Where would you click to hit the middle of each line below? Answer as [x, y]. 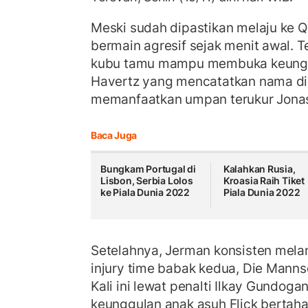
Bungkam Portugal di [148, 169]
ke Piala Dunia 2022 [145, 192]
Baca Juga [114, 135]
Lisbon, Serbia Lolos [147, 181]
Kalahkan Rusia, [259, 169]
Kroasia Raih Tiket [264, 181]
